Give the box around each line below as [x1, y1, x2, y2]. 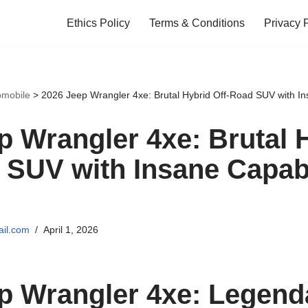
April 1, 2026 [43, 223, 98, 235]
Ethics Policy [67, 17, 130, 30]
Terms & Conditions [149, 17, 245, 30]
